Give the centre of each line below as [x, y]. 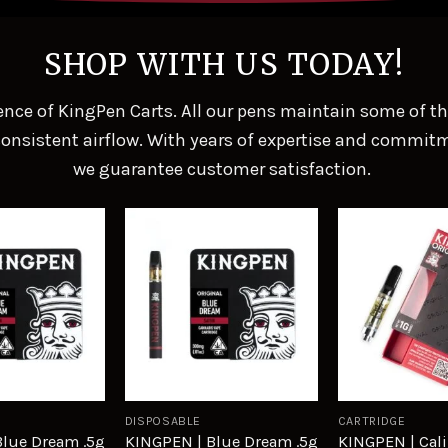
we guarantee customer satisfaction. [224, 168]
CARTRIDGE [371, 420]
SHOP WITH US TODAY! [224, 64]
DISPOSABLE [163, 420]
